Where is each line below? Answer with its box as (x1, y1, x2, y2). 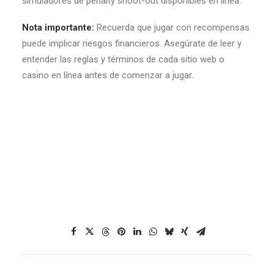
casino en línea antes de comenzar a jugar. (22, 70, 193, 81)
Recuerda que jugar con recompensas (97, 22, 250, 33)
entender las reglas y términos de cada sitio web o (22, 54, 224, 65)
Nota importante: (22, 22, 97, 33)
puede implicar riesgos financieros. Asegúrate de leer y (22, 38, 242, 49)
